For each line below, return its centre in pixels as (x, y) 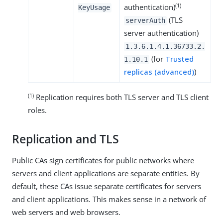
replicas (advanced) (159, 72)
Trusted (179, 59)
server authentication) (161, 33)
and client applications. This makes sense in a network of (109, 199)
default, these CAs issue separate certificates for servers (107, 186)
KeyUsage (94, 8)
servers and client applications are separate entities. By (106, 173)
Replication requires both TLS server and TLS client (121, 97)
